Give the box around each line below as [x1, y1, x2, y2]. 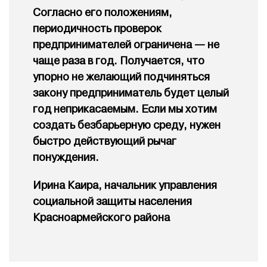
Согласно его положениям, [33, 6, 172, 20]
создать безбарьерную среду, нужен [33, 119, 221, 133]
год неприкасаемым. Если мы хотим [33, 103, 217, 117]
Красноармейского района [33, 211, 170, 225]
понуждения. [33, 151, 99, 165]
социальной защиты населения [33, 195, 192, 209]
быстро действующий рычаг [33, 135, 176, 149]
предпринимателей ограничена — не [33, 38, 219, 52]
